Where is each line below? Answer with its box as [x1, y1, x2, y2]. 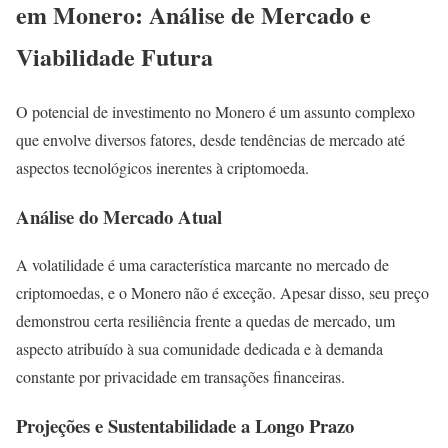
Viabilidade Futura [16, 38, 213, 74]
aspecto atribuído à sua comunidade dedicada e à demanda [16, 338, 383, 360]
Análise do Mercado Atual [16, 202, 222, 230]
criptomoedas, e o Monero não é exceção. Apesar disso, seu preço [16, 282, 429, 304]
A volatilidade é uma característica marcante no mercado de [16, 254, 389, 276]
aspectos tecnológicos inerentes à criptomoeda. [16, 156, 309, 178]
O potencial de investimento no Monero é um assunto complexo [16, 100, 415, 122]
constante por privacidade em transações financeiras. [16, 366, 345, 388]
